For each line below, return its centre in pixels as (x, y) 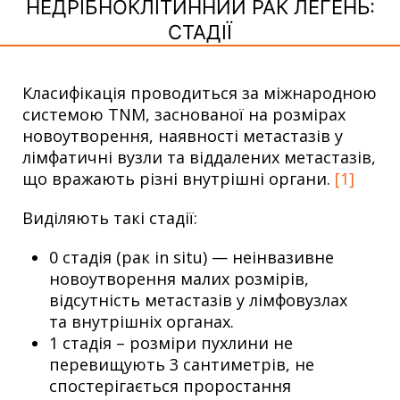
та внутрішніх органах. (142, 321)
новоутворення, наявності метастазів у (183, 135)
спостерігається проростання (170, 385)
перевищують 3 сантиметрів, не (182, 364)
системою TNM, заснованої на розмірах (184, 114)
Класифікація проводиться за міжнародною (200, 92)
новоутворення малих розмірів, (179, 278)
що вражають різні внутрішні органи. (179, 178)
